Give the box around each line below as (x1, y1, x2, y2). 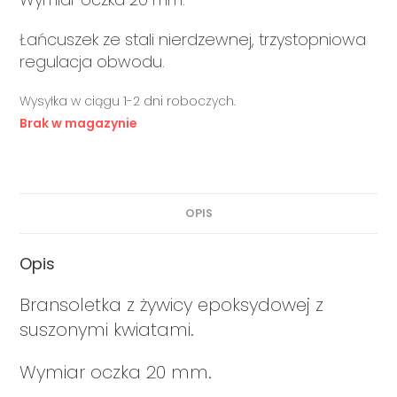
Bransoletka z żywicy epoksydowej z (19, 292, 324, 317)
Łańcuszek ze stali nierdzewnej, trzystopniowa (19, 27, 367, 51)
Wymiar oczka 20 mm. (19, 359, 213, 385)
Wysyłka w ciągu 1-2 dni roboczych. (19, 91, 237, 110)
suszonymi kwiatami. (19, 316, 195, 342)
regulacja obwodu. (19, 50, 166, 73)
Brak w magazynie (19, 113, 138, 132)
